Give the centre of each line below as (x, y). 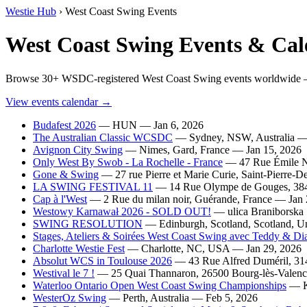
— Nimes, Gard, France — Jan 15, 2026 (212, 149)
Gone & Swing (66, 174)
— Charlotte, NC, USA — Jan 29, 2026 (213, 248)
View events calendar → (59, 101)
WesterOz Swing (70, 297)
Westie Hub (31, 11)
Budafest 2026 (64, 125)
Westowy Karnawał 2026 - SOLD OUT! (122, 211)
